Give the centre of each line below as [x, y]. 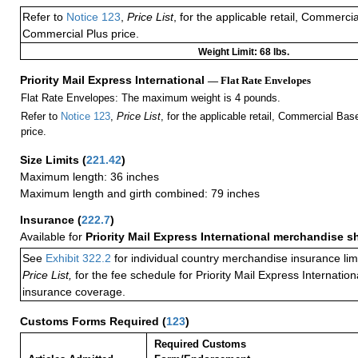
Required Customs [200, 344]
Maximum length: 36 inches [89, 177]
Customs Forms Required [91, 322]
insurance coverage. [74, 292]
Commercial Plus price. [81, 34]
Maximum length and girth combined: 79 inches [140, 194]
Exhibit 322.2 [78, 259]
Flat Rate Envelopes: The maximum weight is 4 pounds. [150, 98]
